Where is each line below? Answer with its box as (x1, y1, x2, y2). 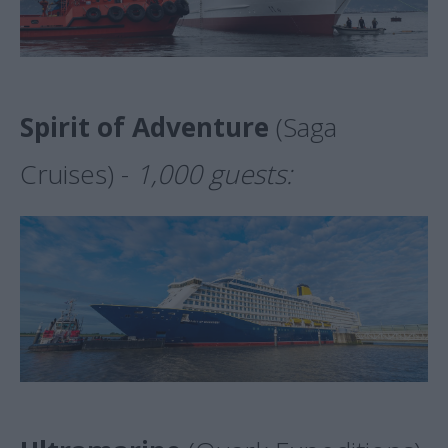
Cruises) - (20, 155, 136, 192)
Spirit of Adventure (20, 108, 269, 145)
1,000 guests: (136, 155, 292, 192)
